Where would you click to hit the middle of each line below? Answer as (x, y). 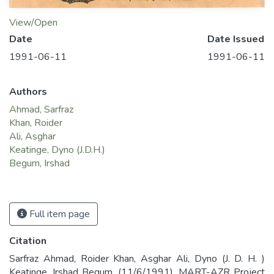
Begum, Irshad (39, 164)
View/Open (33, 23)
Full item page (58, 214)
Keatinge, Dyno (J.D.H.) (57, 150)
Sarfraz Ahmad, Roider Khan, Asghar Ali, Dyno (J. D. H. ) (137, 259)
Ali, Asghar (32, 137)
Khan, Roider (36, 123)
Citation (28, 241)
